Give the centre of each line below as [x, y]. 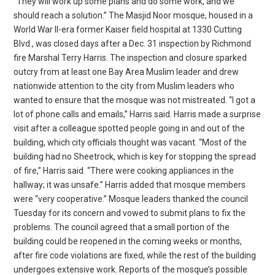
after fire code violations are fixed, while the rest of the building [135, 255]
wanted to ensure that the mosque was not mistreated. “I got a [135, 100]
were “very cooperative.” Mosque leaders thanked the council [131, 199]
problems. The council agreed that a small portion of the [122, 227]
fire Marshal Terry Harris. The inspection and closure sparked [130, 57]
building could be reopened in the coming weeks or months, [128, 241]
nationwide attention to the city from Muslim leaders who [124, 86]
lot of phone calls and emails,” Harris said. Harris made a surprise [137, 114]
